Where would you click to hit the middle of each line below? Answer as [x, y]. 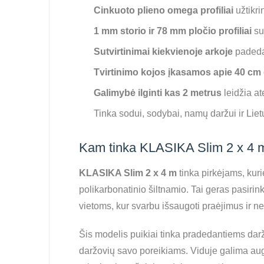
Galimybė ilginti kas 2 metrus [158, 93]
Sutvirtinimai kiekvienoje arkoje [163, 52]
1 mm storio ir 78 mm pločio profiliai [173, 31]
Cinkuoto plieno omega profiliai [164, 10]
